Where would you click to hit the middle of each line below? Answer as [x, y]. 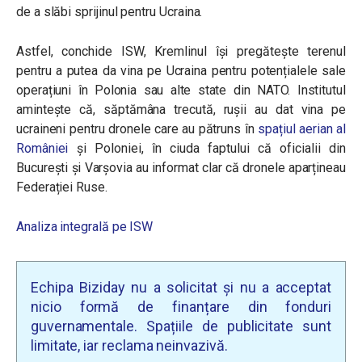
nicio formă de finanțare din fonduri [181, 307]
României [42, 148]
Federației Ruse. [62, 187]
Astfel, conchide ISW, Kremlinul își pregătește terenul [181, 51]
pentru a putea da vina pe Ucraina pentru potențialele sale [181, 71]
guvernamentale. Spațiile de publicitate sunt [181, 326]
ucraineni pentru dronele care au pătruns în [137, 129]
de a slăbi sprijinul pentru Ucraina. [111, 12]
